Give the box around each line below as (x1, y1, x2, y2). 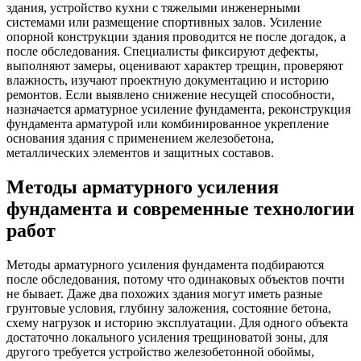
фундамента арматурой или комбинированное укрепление (6, 117, 329, 131)
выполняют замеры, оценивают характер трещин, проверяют (6, 59, 343, 73)
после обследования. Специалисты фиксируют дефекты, (6, 44, 318, 59)
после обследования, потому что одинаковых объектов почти (6, 272, 345, 286)
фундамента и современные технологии (6, 197, 355, 219)
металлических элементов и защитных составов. (6, 146, 274, 160)
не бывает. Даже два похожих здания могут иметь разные (6, 286, 322, 301)
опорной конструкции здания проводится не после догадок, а (6, 30, 346, 44)
